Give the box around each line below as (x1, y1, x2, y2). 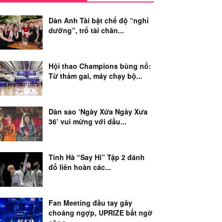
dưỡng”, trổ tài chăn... (49, 25, 124, 35)
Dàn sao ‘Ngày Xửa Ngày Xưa (49, 107, 148, 116)
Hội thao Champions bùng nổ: (49, 61, 151, 71)
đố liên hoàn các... (49, 162, 111, 172)
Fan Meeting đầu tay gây (49, 198, 132, 208)
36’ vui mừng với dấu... (49, 116, 126, 126)
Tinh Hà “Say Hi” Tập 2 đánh (49, 152, 145, 162)
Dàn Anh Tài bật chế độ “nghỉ (49, 15, 149, 25)
